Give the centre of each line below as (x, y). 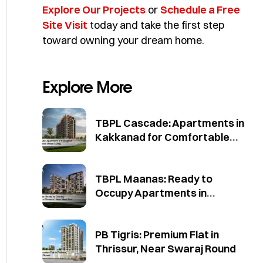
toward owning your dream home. (123, 40)
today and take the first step (157, 25)
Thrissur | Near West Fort (159, 207)
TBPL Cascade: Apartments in (170, 123)
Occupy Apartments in (151, 193)
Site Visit (65, 25)
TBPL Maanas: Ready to (154, 178)
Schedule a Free (200, 10)
